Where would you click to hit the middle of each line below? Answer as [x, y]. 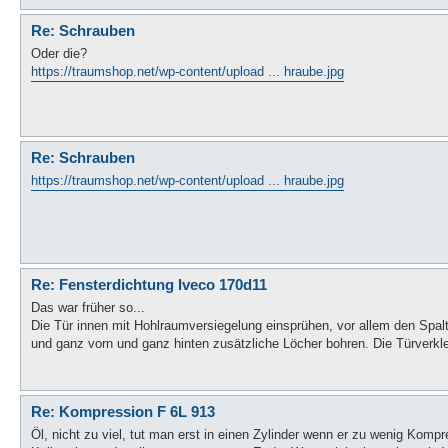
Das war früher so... [88, 307]
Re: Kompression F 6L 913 [123, 411]
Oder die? [59, 53]
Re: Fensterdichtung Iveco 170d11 [149, 284]
